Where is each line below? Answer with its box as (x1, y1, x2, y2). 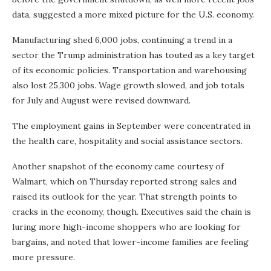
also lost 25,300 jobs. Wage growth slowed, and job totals (12, 80, 244, 91)
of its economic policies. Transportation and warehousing (12, 65, 247, 76)
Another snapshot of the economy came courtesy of (12, 161, 224, 172)
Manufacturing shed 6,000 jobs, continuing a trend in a (12, 34, 232, 45)
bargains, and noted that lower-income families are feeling (12, 237, 249, 247)
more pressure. (12, 252, 75, 263)
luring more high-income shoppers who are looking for (12, 221, 241, 232)
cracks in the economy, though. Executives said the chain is (12, 206, 251, 217)
